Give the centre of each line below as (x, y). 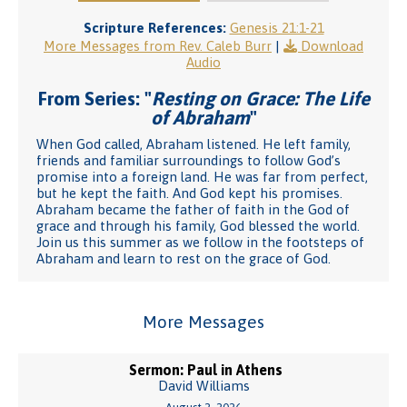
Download (332, 46)
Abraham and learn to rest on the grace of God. (184, 258)
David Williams (203, 386)
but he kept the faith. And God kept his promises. (189, 193)
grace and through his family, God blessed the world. (198, 226)
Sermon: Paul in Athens (206, 370)
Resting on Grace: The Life (260, 98)
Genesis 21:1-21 (277, 28)
